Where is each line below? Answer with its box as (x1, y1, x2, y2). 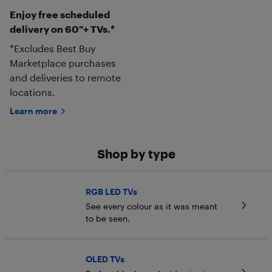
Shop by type (97, 146, 175, 161)
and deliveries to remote (10, 72, 121, 84)
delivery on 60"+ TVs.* (10, 23, 115, 35)
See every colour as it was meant (86, 200, 217, 211)
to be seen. (86, 212, 130, 223)
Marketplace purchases (10, 57, 116, 69)
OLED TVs (86, 253, 124, 264)
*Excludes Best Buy (10, 42, 95, 55)
